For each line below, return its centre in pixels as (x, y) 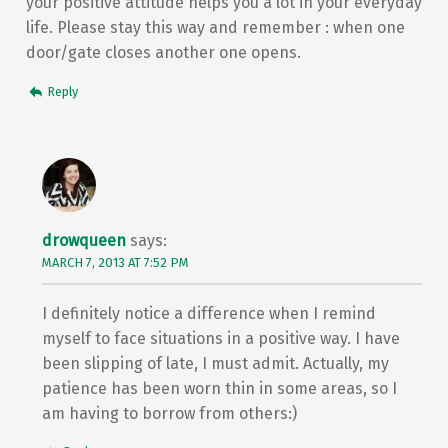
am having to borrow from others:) (169, 413)
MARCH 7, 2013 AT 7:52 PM (115, 262)
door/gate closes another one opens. (163, 53)
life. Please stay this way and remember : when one (215, 28)
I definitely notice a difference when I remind (208, 313)
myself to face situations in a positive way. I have (220, 338)
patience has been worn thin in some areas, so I (219, 388)
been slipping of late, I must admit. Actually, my (215, 363)
